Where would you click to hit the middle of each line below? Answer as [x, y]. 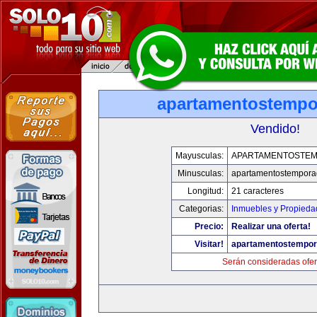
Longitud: [205, 191]
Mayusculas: [199, 156]
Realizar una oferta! [271, 226]
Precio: [209, 226]
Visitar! [209, 244]
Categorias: [201, 209]
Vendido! [275, 129]
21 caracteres [257, 191]
